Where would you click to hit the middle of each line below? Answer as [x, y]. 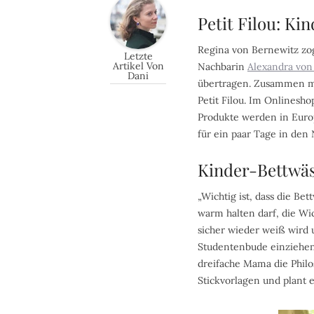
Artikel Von [138, 66]
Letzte [138, 56]
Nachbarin [223, 67]
